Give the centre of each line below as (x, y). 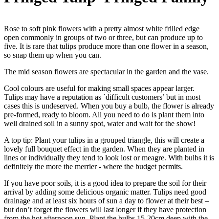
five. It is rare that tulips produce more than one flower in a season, (106, 46)
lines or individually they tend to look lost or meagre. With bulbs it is (109, 157)
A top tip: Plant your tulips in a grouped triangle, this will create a (104, 140)
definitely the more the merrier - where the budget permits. (93, 166)
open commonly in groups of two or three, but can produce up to (103, 37)
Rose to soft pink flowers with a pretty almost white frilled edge (102, 28)
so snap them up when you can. (53, 55)
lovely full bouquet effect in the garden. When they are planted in (104, 149)
